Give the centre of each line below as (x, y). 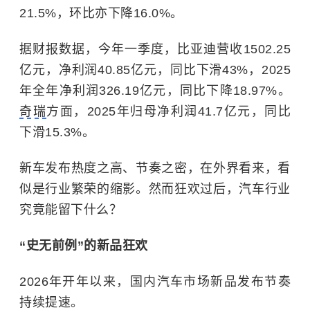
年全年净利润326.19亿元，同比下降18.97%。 (155, 90)
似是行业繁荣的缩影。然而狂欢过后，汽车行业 (155, 189)
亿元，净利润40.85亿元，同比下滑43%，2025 (155, 70)
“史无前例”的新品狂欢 (84, 245)
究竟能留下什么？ (71, 209)
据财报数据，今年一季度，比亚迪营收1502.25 (155, 49)
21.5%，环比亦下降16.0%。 (101, 13)
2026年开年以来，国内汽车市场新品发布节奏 (155, 281)
